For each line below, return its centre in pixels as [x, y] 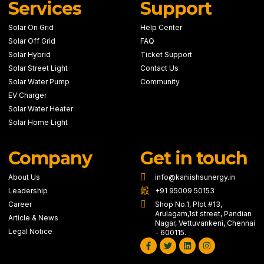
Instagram [225, 241]
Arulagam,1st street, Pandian [203, 214]
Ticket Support [166, 55]
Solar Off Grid [32, 41]
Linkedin [203, 241]
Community [160, 82]
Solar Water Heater [41, 109]
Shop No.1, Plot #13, [189, 204]
